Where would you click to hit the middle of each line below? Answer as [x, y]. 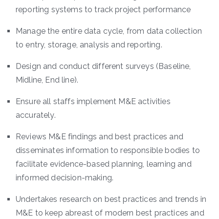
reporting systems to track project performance [103, 9]
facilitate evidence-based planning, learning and [104, 164]
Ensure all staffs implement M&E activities [93, 101]
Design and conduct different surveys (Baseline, [103, 66]
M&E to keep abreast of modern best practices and [110, 213]
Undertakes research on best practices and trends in [111, 199]
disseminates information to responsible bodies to [108, 150]
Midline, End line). [47, 80]
